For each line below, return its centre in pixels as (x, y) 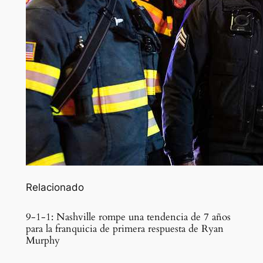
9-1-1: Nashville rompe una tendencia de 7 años (128, 217)
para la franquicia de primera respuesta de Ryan (124, 229)
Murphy (43, 241)
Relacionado (55, 188)
